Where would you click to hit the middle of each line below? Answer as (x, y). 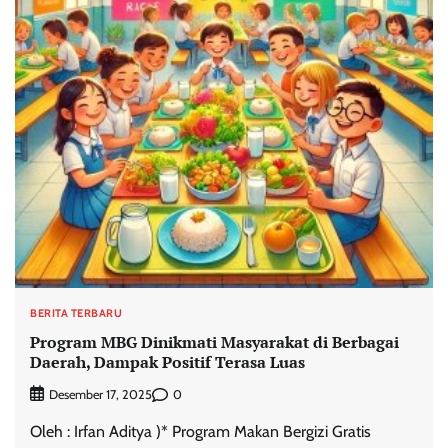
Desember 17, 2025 (100, 395)
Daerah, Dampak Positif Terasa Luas (167, 361)
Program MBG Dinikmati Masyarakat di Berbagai (214, 341)
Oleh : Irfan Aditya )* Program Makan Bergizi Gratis (200, 432)
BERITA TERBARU (76, 313)
